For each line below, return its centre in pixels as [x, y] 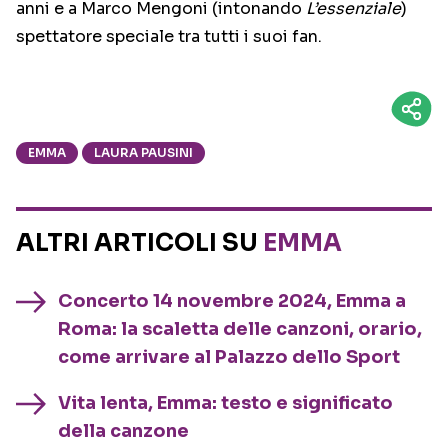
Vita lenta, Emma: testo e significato [225, 403]
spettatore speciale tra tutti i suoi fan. [169, 37]
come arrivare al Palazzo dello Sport [229, 357]
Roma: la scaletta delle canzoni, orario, [240, 329]
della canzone [123, 431]
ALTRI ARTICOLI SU [139, 243]
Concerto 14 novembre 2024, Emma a [232, 301]
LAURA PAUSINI [143, 153]
